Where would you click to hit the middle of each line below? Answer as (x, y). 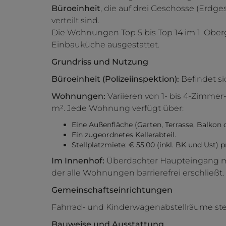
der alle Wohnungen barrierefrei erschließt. (138, 173)
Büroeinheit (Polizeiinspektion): (115, 79)
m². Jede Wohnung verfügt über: (118, 108)
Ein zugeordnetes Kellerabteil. (124, 135)
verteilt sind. (75, 21)
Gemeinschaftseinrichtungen (112, 190)
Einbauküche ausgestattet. (105, 45)
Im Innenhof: (78, 161)
